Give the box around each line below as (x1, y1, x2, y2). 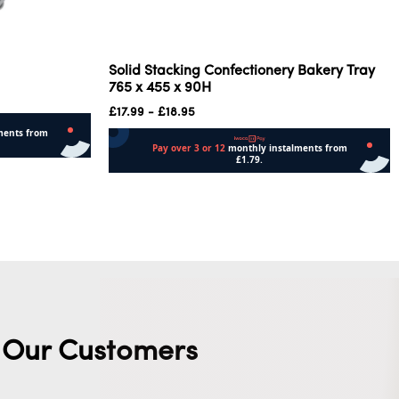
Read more (109, 180, 181, 195)
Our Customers (2, 338, 198, 367)
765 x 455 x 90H (109, 80, 211, 95)
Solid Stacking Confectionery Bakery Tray (109, 63, 375, 78)
